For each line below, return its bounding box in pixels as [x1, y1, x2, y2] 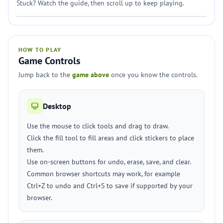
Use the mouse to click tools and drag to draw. [27, 121, 169, 130]
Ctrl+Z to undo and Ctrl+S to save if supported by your [27, 181, 193, 190]
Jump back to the [18, 70, 72, 79]
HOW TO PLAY [18, 46, 62, 53]
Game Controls [18, 54, 80, 67]
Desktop [43, 101, 71, 111]
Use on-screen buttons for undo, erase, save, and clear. [27, 157, 191, 166]
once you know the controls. [109, 70, 198, 79]
